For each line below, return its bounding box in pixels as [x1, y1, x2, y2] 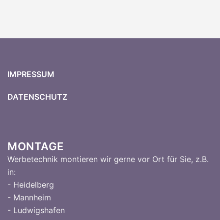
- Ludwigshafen [7, 205, 65, 215]
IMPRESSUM [7, 69, 55, 79]
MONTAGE [7, 140, 64, 153]
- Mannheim [7, 192, 51, 202]
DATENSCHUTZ [7, 92, 67, 102]
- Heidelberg [7, 180, 54, 190]
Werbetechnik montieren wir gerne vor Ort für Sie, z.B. [7, 154, 209, 164]
